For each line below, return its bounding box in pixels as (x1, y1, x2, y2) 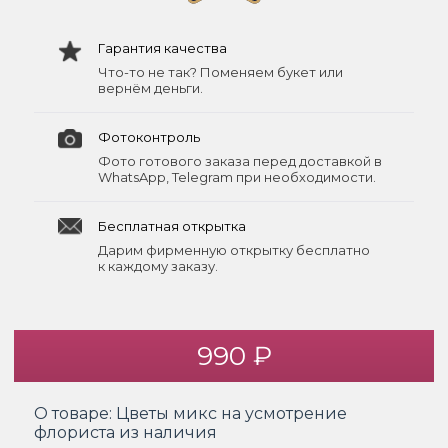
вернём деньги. (98, 79, 203, 96)
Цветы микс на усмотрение (116, 403, 347, 423)
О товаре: (34, 403, 116, 423)
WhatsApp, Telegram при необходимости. (98, 168, 376, 185)
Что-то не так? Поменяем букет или (98, 63, 343, 80)
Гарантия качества (98, 39, 227, 56)
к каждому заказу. (98, 257, 218, 274)
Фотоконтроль (98, 128, 200, 145)
